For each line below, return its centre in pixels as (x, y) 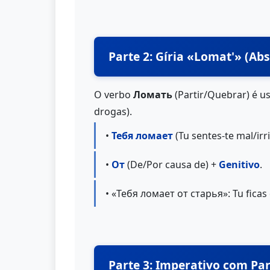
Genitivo (239, 165)
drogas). (113, 111)
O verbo (114, 95)
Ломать (153, 95)
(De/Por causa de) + (172, 165)
